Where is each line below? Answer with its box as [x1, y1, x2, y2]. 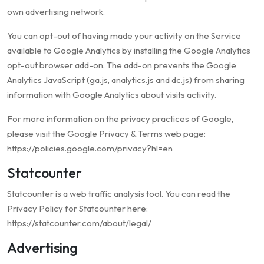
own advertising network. [7, 6, 105, 18]
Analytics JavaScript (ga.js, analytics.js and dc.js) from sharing [7, 74, 245, 86]
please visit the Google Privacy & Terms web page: [7, 128, 206, 140]
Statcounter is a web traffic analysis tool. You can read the [7, 188, 230, 200]
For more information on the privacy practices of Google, [7, 113, 233, 125]
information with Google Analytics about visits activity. [7, 89, 216, 101]
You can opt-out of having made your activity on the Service [7, 30, 241, 42]
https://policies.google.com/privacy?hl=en [7, 143, 173, 154]
